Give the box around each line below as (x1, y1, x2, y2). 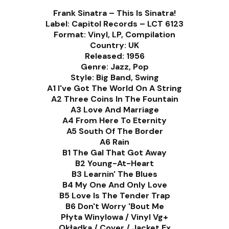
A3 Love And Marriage (70, 104, 159, 116)
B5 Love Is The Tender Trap (59, 190, 170, 201)
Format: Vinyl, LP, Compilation (54, 29, 175, 40)
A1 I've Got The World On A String (47, 83, 182, 94)
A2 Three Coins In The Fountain (51, 94, 178, 105)
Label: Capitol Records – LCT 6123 (45, 18, 184, 30)
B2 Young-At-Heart (75, 158, 154, 169)
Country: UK (90, 40, 139, 51)
